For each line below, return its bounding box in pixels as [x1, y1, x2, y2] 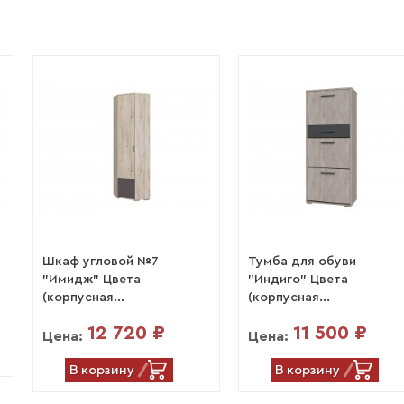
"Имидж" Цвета [42, 273, 142, 287]
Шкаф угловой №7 [42, 255, 160, 269]
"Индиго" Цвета [247, 273, 348, 287]
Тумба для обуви [247, 255, 356, 269]
